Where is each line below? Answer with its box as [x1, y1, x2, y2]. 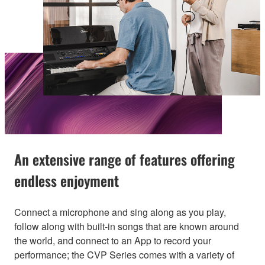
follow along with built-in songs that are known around [14, 219, 239, 233]
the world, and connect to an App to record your [14, 233, 211, 247]
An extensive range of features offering [14, 148, 235, 170]
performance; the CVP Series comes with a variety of [14, 247, 234, 261]
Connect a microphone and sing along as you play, [14, 205, 226, 219]
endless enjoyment [14, 169, 119, 191]
